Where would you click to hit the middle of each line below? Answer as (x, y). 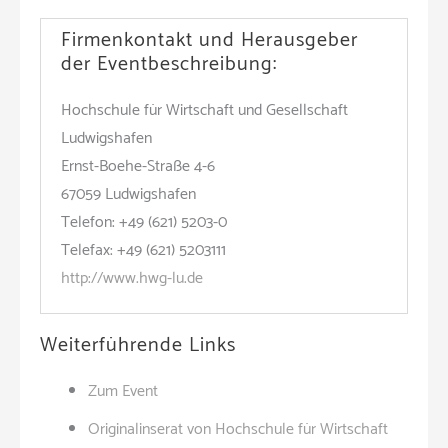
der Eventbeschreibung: (169, 64)
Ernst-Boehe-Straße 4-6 (138, 166)
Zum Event (123, 391)
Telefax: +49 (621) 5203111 (143, 250)
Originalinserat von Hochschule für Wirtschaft (238, 429)
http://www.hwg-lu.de (132, 278)
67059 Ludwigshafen (128, 194)
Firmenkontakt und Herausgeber (209, 40)
